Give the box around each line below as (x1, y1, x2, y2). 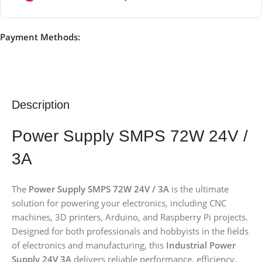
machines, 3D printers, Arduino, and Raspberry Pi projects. (12, 211, 248, 223)
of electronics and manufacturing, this (12, 239, 166, 251)
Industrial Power (166, 239, 236, 251)
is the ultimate (169, 183, 229, 195)
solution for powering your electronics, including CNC (12, 197, 226, 209)
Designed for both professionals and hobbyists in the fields (12, 225, 249, 237)
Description (12, 98, 70, 112)
